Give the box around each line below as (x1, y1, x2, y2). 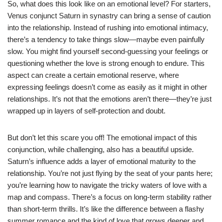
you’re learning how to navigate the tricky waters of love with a (7, 180, 207, 189)
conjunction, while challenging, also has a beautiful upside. (7, 145, 194, 154)
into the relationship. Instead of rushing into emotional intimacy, (7, 23, 208, 32)
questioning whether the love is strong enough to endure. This (7, 58, 205, 67)
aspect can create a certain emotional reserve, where (7, 70, 179, 79)
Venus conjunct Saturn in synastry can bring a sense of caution (7, 11, 211, 20)
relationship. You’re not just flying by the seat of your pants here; (7, 168, 213, 177)
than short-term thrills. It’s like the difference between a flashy (7, 204, 204, 213)
